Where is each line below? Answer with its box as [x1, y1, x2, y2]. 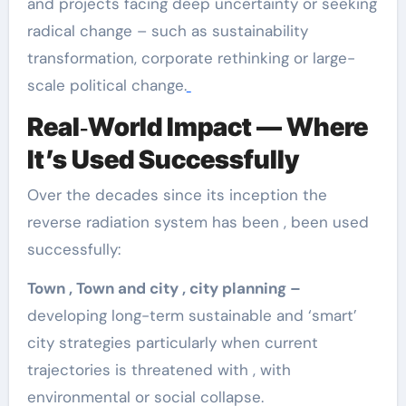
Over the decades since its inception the [26, 185, 327, 206]
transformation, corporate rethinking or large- [26, 47, 355, 68]
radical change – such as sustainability [26, 20, 308, 41]
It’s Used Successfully [26, 143, 299, 175]
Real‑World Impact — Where [26, 111, 368, 142]
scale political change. [26, 74, 187, 95]
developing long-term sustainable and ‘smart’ [26, 305, 357, 326]
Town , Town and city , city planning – [26, 278, 301, 299]
